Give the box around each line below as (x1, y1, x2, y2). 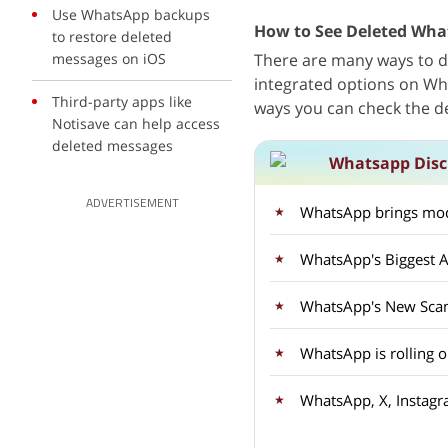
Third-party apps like (52, 92, 192, 111)
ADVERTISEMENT (85, 198, 179, 210)
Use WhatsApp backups (52, 5, 210, 24)
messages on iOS (52, 49, 166, 68)
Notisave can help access (52, 114, 220, 133)
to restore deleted (52, 27, 172, 46)
